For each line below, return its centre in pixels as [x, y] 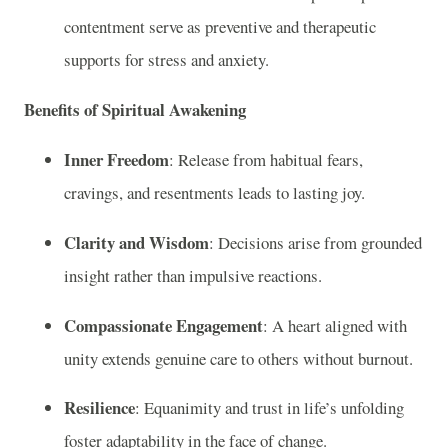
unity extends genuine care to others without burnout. [238, 358]
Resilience [99, 408]
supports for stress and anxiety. [166, 60]
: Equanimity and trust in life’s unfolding [269, 408]
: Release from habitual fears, [266, 160]
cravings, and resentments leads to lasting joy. [214, 193]
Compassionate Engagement [163, 325]
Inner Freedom [116, 160]
